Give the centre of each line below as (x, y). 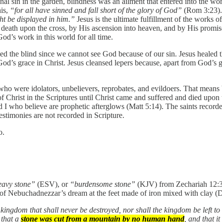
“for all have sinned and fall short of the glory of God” (96, 10)
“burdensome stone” (104, 184)
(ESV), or (54, 184)
